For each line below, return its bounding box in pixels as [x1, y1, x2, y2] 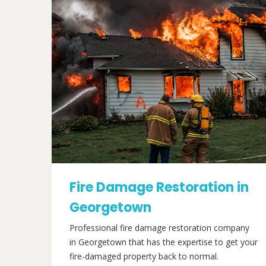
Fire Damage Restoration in [69, 178, 249, 197]
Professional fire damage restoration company [69, 222, 249, 233]
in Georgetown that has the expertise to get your [69, 236, 258, 248]
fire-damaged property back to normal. [69, 251, 218, 262]
